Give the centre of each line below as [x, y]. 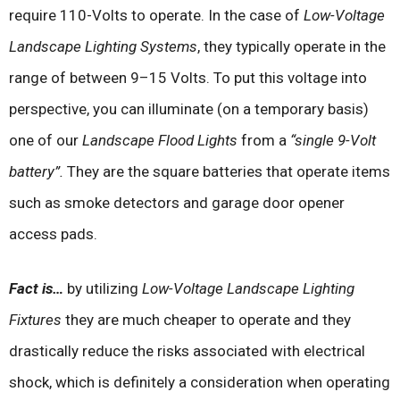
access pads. [53, 234]
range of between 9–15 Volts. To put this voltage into [188, 78]
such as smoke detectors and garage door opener [177, 203]
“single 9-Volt [333, 141]
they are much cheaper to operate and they [206, 319]
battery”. [38, 172]
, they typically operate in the [292, 47]
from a [264, 141]
